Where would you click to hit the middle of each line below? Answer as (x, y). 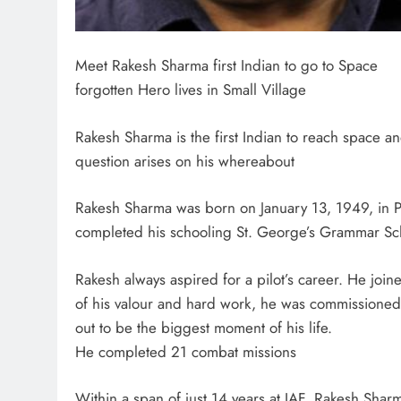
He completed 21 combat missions (186, 351)
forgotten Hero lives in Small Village (191, 90)
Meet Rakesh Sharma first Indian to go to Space (226, 66)
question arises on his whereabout (185, 161)
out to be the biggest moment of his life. (204, 327)
